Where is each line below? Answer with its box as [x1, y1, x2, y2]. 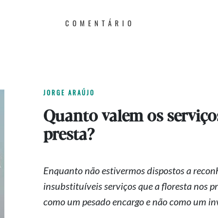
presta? [43, 127, 94, 144]
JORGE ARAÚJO [43, 88, 95, 97]
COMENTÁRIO [65, 18, 135, 28]
